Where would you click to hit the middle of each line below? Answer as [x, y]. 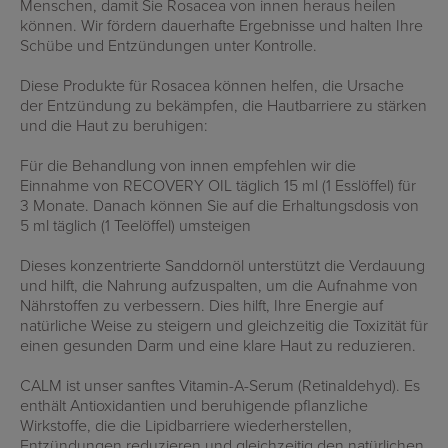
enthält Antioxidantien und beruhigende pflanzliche [194, 405]
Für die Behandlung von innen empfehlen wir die [188, 165]
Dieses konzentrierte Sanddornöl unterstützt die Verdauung [222, 265]
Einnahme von [71, 185]
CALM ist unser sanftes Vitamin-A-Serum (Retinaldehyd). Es [220, 385]
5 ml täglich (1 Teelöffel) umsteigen [135, 225]
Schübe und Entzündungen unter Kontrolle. [168, 45]
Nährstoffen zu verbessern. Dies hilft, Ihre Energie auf [201, 305]
